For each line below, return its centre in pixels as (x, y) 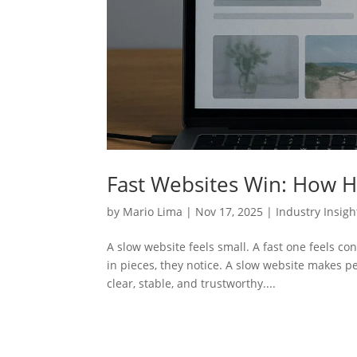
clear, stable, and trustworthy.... (192, 283)
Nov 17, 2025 (229, 211)
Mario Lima (153, 211)
